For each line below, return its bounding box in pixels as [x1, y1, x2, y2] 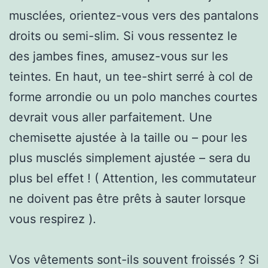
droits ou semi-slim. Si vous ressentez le [9, 28, 237, 43]
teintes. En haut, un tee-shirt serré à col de [9, 69, 253, 84]
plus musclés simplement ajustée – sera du [9, 150, 251, 165]
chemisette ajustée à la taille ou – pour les [9, 130, 247, 145]
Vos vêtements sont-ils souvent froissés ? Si [9, 252, 259, 267]
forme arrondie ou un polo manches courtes [9, 89, 257, 104]
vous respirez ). [9, 211, 96, 226]
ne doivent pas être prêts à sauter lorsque [9, 191, 246, 206]
